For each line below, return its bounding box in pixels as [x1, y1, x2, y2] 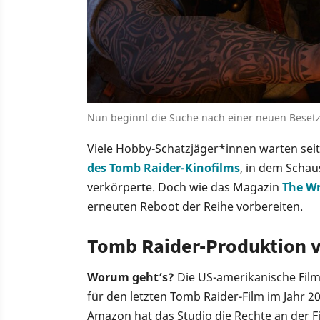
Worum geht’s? [87, 269, 174, 285]
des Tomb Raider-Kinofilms [87, 159, 240, 176]
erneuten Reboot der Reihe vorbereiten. [87, 198, 303, 214]
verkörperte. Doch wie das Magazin [87, 179, 282, 195]
